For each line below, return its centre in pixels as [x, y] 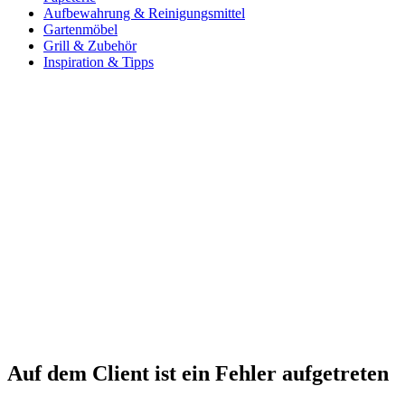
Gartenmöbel [80, 29]
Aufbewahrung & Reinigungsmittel [144, 13]
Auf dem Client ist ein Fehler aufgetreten [198, 373]
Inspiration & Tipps [99, 61]
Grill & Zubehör [90, 45]
